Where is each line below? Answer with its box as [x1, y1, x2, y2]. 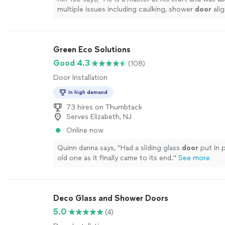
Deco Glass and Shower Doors [53, 193, 168, 203]
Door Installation [53, 73, 107, 82]
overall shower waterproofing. [57, 15, 156, 24]
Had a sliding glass [121, 144, 182, 152]
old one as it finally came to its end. [57, 154, 173, 162]
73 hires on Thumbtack [66, 103, 142, 111]
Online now [66, 126, 103, 135]
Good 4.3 [53, 58, 90, 68]
